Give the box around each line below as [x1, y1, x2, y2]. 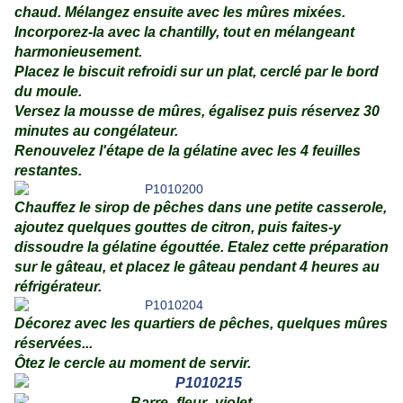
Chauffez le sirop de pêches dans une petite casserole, [14, 200, 387, 216]
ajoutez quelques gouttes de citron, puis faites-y [14, 219, 341, 236]
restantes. [14, 163, 82, 179]
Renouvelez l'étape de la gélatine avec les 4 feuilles [14, 143, 361, 159]
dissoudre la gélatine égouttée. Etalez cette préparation [14, 239, 389, 255]
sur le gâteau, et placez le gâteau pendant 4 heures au [14, 259, 380, 275]
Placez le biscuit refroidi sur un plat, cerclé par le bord [14, 64, 379, 80]
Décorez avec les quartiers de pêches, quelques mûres [14, 316, 388, 332]
